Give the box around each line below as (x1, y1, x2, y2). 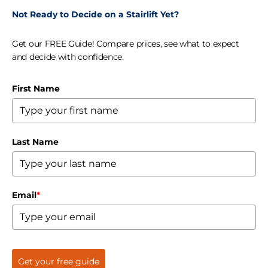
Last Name (12, 136, 59, 147)
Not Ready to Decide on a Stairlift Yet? (12, 8, 179, 20)
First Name (12, 83, 60, 94)
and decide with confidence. (12, 51, 124, 62)
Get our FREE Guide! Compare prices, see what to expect (12, 38, 239, 49)
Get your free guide (18, 255, 99, 267)
